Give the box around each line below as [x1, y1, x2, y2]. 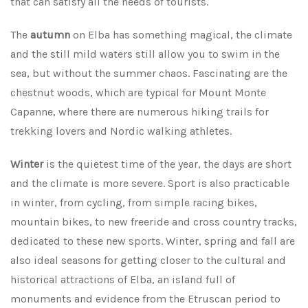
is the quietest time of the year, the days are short [43, 157, 291, 170]
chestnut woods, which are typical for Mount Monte [10, 86, 266, 99]
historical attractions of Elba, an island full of [10, 273, 235, 286]
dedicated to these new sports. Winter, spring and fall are [10, 234, 295, 247]
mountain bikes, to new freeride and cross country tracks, [10, 215, 297, 228]
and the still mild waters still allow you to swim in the [10, 47, 280, 60]
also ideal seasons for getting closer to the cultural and [10, 254, 286, 267]
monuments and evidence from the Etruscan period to [10, 292, 280, 305]
